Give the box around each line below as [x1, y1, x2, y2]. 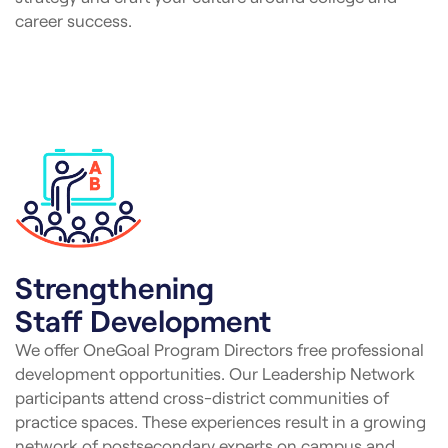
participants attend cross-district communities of [15, 386, 389, 407]
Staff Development [15, 301, 271, 338]
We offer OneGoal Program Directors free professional [15, 338, 424, 359]
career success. [15, 9, 132, 30]
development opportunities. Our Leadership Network [15, 362, 415, 383]
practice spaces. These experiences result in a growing [15, 410, 426, 431]
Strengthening [15, 268, 214, 305]
